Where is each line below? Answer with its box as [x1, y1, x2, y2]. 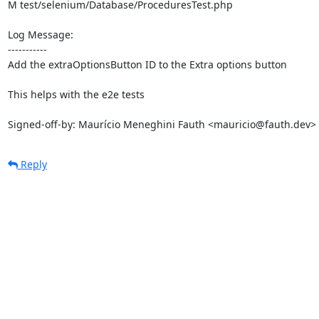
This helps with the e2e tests [7, 87, 145, 101]
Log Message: [7, 27, 73, 41]
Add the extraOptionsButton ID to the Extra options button [7, 57, 287, 71]
